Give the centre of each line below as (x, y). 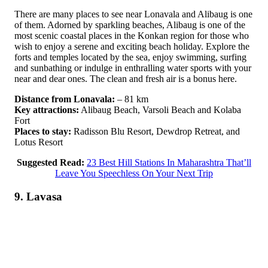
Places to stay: (43, 132)
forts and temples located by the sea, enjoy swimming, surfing (130, 57)
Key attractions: (47, 110)
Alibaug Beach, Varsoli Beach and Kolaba (160, 110)
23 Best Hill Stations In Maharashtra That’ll (169, 163)
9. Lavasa (38, 196)
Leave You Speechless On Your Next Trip (134, 173)
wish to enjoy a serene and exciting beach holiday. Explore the (132, 47)
